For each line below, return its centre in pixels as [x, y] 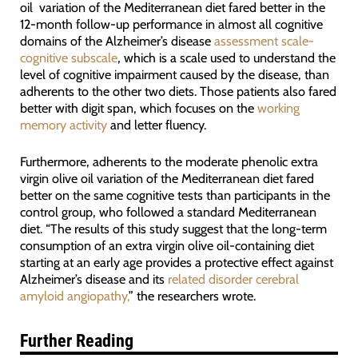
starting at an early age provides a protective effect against [176, 262]
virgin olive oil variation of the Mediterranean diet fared [167, 178]
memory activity [63, 125]
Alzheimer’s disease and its [93, 278]
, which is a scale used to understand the [226, 58]
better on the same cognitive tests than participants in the [175, 195]
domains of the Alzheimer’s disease [115, 41]
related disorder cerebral [233, 278]
